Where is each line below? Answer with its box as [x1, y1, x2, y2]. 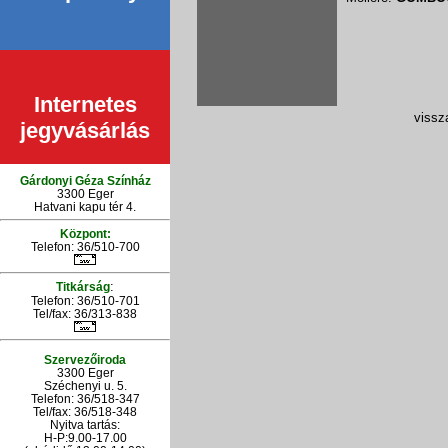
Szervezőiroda [44, 352, 126, 366]
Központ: [59, 226, 111, 240]
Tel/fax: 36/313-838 [33, 307, 137, 321]
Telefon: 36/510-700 [30, 239, 140, 253]
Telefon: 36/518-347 [30, 391, 140, 405]
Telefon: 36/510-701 [30, 294, 140, 308]
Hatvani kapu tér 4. [34, 200, 136, 213]
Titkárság [56, 280, 110, 294]
